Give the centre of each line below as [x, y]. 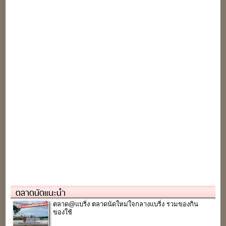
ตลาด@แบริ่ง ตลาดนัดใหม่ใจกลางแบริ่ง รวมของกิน [126, 204]
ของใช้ [63, 212]
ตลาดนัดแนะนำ [41, 192]
